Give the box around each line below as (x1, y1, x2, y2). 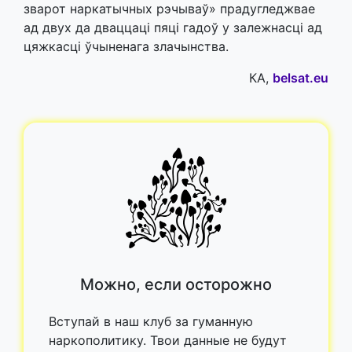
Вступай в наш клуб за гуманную (49, 313, 253, 329)
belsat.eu (273, 69, 328, 86)
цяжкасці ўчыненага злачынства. (24, 38, 229, 54)
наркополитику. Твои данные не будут (49, 332, 287, 348)
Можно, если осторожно (80, 274, 272, 294)
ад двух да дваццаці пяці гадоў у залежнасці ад (24, 19, 322, 35)
